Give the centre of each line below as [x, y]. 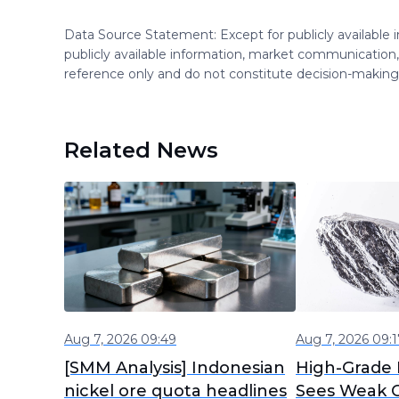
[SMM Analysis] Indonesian [175, 367]
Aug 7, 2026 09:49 [120, 339]
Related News [141, 150]
